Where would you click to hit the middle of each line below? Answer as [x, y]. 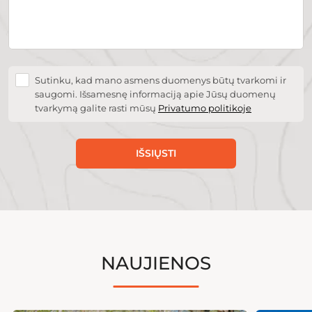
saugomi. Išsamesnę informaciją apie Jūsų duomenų [155, 94]
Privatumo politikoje [205, 108]
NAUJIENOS [156, 264]
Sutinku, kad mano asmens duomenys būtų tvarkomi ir [161, 80]
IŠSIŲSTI [156, 154]
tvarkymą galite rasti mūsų [96, 108]
